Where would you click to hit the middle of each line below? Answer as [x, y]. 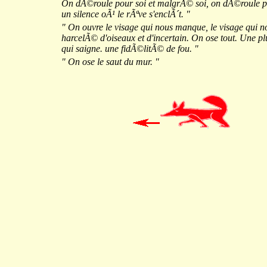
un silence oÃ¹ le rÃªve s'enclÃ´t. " [126, 14]
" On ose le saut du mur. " [110, 62]
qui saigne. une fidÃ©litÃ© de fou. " [130, 49]
